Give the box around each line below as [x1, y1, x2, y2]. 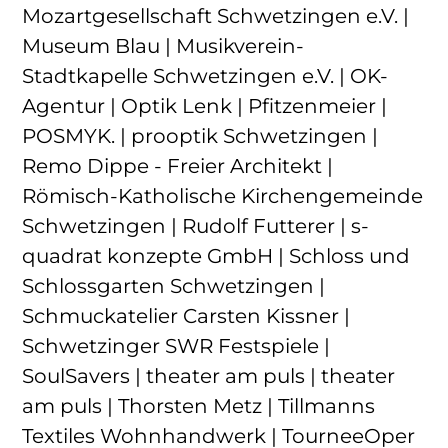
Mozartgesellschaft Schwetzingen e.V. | [22, 3, 410, 28]
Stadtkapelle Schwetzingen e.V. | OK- [22, 63, 389, 88]
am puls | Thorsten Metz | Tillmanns [22, 393, 376, 418]
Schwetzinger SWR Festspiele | [22, 333, 331, 358]
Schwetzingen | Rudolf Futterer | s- [22, 213, 370, 238]
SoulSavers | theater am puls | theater [22, 363, 396, 388]
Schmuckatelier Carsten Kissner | [22, 303, 351, 328]
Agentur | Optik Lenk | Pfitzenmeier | [22, 93, 388, 118]
